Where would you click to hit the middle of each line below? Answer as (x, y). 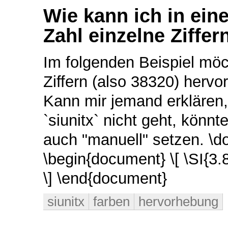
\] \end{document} (105, 179)
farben (111, 202)
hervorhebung (178, 202)
